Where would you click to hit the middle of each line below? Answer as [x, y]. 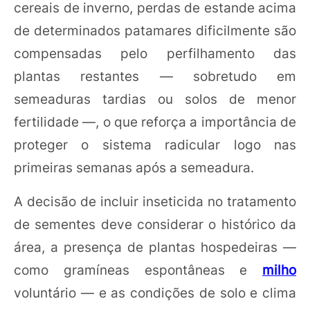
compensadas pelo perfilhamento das [155, 53]
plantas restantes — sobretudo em [155, 76]
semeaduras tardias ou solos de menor [155, 99]
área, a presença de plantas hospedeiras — [155, 247]
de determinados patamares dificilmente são [155, 30]
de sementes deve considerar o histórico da [155, 224]
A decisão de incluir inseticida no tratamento [155, 201]
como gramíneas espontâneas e [138, 270]
